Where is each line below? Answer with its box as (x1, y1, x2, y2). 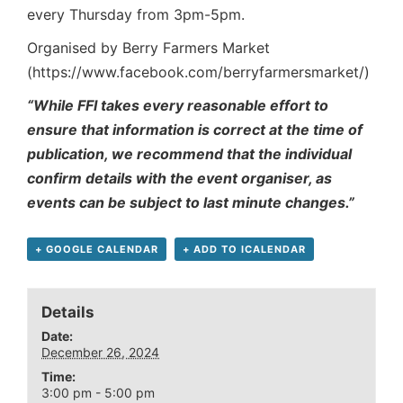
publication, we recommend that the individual (27, 145, 352, 164)
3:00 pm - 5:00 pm (41, 384, 156, 400)
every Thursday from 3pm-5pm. (27, 5, 245, 24)
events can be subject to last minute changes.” (27, 193, 354, 212)
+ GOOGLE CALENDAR (35, 243, 158, 256)
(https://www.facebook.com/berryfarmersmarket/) (27, 63, 370, 82)
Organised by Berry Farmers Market (27, 39, 270, 58)
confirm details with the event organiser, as (27, 169, 332, 188)
